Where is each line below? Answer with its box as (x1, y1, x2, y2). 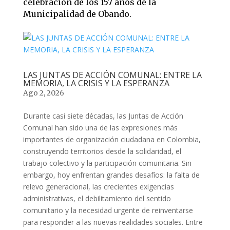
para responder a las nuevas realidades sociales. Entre (23, 217, 203, 227)
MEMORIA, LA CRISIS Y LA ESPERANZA (23, 78, 169, 89)
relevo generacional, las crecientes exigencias (23, 182, 174, 191)
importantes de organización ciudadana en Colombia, (23, 135, 201, 144)
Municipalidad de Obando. (23, 9, 131, 19)
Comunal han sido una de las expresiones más (23, 123, 178, 132)
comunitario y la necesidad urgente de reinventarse (23, 205, 193, 215)
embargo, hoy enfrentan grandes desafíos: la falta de (23, 170, 200, 180)
